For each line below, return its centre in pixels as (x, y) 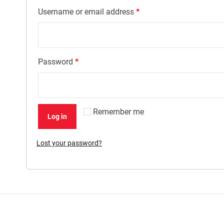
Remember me (118, 112)
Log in (57, 116)
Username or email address (87, 12)
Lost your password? (69, 143)
